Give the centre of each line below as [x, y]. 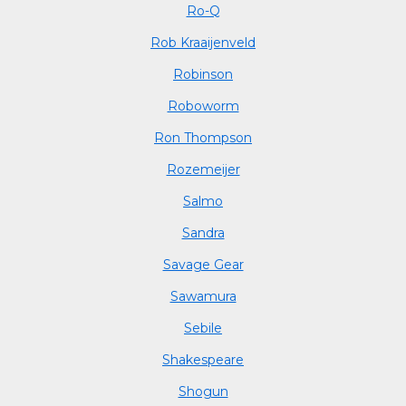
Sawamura [203, 296]
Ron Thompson [203, 137]
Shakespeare [203, 359]
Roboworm [203, 106]
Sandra [203, 232]
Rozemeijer [203, 169]
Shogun [203, 391]
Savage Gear [203, 264]
